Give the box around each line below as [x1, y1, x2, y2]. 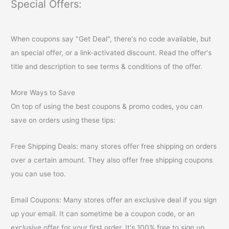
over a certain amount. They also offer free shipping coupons [11, 156, 213, 165]
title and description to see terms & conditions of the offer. [11, 62, 203, 71]
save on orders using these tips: [11, 116, 116, 125]
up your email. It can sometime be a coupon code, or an [11, 210, 195, 218]
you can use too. [11, 170, 66, 178]
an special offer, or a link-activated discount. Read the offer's [11, 49, 212, 57]
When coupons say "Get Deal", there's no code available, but [11, 35, 212, 43]
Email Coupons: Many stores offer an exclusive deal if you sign [11, 196, 217, 204]
